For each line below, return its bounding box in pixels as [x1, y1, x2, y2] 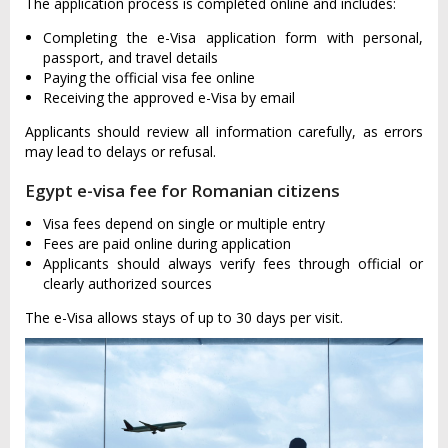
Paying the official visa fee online [43, 68, 255, 88]
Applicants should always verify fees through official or [43, 254, 423, 274]
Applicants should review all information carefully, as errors [25, 122, 423, 142]
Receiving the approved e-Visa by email [43, 88, 295, 108]
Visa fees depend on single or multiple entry [43, 214, 325, 234]
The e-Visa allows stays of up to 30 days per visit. [25, 308, 343, 328]
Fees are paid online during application [43, 234, 291, 254]
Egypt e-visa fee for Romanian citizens [25, 179, 340, 203]
